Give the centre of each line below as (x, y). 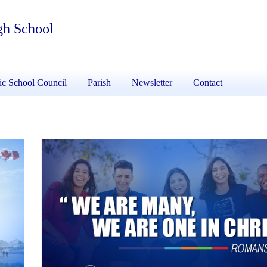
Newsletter (152, 83)
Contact (208, 83)
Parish (99, 83)
